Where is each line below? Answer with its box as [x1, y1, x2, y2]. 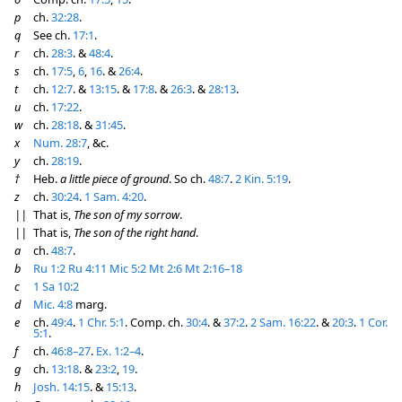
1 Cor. [359, 314, 388, 330]
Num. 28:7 [33, 135, 87, 151]
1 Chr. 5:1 [78, 314, 125, 330]
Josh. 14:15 [33, 379, 90, 395]
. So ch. [169, 170, 208, 187]
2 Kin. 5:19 [235, 170, 288, 187]
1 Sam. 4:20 [84, 188, 144, 205]
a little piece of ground [60, 170, 169, 187]
